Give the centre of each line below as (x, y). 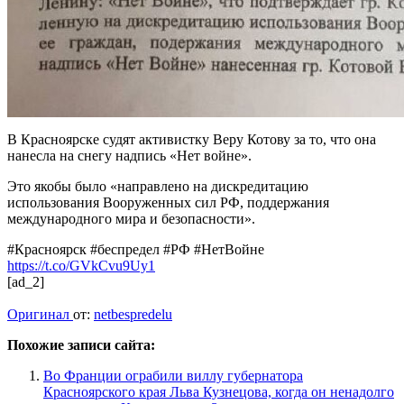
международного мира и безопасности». (131, 218)
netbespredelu (133, 314)
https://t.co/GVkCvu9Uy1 (81, 265)
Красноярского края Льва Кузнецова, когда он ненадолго (219, 391)
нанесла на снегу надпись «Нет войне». (129, 155)
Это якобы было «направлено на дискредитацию (158, 186)
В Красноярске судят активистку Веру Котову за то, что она (192, 139)
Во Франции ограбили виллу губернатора (173, 375)
